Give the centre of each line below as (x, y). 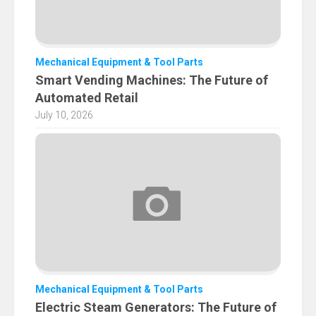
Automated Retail (87, 98)
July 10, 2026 (64, 115)
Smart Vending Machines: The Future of (152, 80)
